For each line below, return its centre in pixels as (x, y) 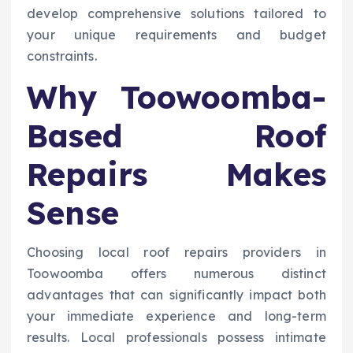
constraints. (62, 56)
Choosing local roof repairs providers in (176, 253)
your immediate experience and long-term (176, 316)
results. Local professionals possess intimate (176, 338)
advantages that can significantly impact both (176, 295)
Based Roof (176, 136)
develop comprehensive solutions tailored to (176, 13)
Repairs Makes (176, 175)
